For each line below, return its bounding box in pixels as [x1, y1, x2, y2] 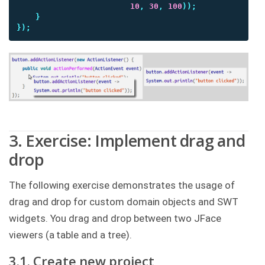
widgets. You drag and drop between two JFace [9, 212, 221, 224]
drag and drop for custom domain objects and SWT [9, 196, 238, 208]
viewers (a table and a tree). [9, 229, 132, 241]
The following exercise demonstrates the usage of [9, 179, 235, 191]
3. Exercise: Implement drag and [9, 129, 245, 151]
